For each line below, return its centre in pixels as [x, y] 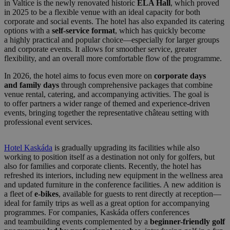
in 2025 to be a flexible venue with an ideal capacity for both [102, 12]
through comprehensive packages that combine [137, 85]
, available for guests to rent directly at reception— [140, 194]
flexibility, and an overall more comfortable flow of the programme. [113, 59]
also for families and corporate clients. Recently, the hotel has [103, 166]
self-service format [83, 31]
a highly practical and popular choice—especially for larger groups [112, 40]
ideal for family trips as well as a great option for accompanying [107, 203]
